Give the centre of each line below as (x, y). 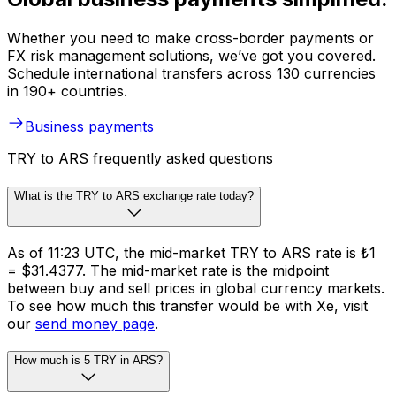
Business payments (89, 127)
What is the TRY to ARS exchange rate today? (134, 195)
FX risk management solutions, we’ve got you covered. (191, 56)
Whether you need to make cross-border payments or (190, 38)
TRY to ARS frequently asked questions (140, 159)
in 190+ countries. (67, 91)
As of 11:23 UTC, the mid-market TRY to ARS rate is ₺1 (191, 252)
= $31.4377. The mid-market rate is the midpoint (168, 270)
